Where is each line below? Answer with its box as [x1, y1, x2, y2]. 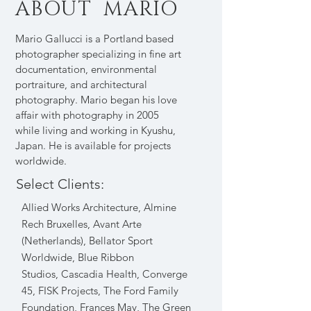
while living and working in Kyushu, [15, 124, 176, 137]
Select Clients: [16, 176, 104, 192]
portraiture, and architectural [15, 78, 147, 91]
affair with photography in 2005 [15, 108, 159, 121]
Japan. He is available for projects [15, 139, 171, 152]
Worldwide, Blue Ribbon [22, 251, 134, 264]
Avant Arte [93, 217, 142, 230]
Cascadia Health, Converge [61, 267, 187, 280]
